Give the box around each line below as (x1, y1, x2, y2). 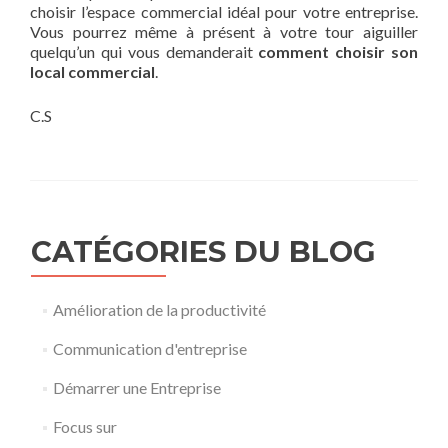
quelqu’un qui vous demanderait (30, 41, 259, 61)
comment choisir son (258, 41, 419, 61)
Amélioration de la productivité (52, 299, 266, 319)
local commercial (30, 61, 155, 81)
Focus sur (52, 416, 117, 436)
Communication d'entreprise (52, 338, 247, 358)
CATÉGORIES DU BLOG (31, 233, 376, 269)
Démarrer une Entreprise (52, 377, 221, 397)
